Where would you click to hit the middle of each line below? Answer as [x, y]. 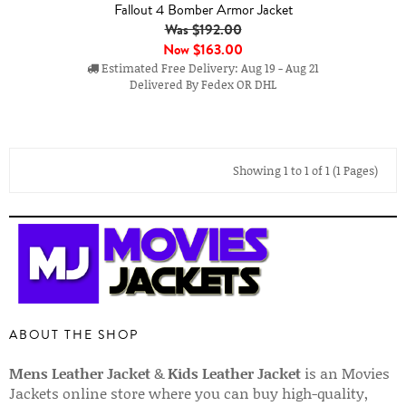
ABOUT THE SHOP [74, 335]
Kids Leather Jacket [234, 373]
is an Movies [345, 373]
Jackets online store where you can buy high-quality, [188, 393]
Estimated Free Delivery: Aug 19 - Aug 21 [209, 68]
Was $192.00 [203, 29]
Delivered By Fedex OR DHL [203, 84]
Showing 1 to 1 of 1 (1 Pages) [305, 170]
